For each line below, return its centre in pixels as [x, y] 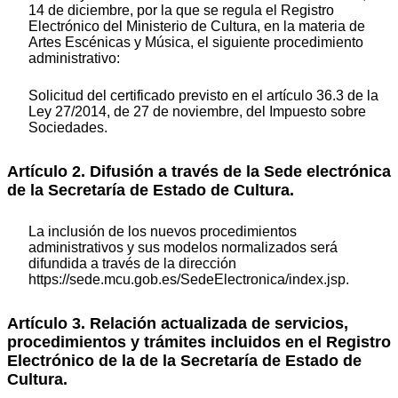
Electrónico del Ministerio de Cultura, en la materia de [197, 26]
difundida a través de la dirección [132, 264]
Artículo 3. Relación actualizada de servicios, [178, 324]
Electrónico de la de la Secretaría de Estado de [184, 361]
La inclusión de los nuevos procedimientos [163, 232]
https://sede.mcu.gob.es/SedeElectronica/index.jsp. [189, 280]
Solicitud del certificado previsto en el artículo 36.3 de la [203, 95]
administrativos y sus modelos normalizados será [183, 248]
